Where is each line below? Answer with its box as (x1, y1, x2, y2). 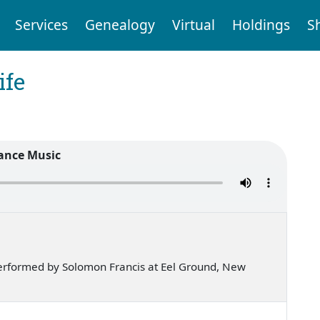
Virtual (171, 15, 215, 35)
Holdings (231, 15, 290, 35)
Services (14, 15, 68, 35)
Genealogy (84, 15, 155, 35)
